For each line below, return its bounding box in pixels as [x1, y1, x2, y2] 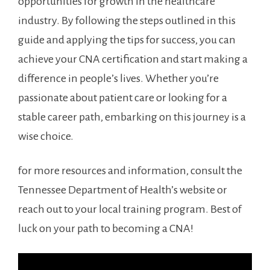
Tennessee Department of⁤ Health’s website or [18, 184, 227, 196]
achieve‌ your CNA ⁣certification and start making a [18, 53, 248, 66]
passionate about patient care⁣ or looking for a [18, 92, 227, 104]
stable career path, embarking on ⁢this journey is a [18, 111, 246, 124]
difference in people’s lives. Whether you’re [18, 72, 219, 85]
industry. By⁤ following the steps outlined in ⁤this [18, 14, 236, 27]
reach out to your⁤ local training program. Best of [18, 203, 242, 216]
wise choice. [18, 130, 74, 143]
